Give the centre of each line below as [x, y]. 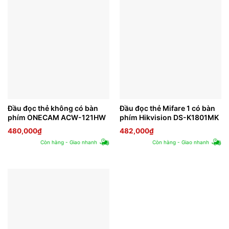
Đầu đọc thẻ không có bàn [53, 108]
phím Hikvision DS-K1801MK [169, 118]
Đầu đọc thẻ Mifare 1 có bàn [167, 108]
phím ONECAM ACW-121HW [56, 118]
